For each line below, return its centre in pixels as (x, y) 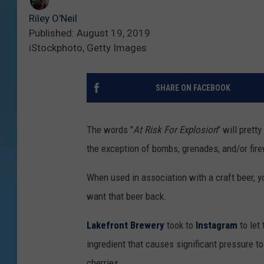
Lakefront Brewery (126, 225)
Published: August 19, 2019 (90, 33)
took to (180, 225)
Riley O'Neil (53, 19)
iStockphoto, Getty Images (88, 48)
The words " (110, 130)
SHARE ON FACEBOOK (193, 88)
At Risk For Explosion (175, 130)
